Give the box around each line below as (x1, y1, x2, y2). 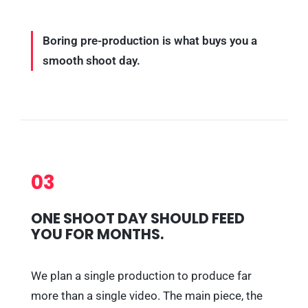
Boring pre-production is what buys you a (43, 33, 257, 47)
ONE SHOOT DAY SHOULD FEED (31, 208, 245, 229)
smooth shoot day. (43, 53, 140, 67)
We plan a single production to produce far (31, 269, 252, 283)
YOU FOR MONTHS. (31, 224, 164, 245)
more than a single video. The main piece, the (31, 289, 263, 303)
